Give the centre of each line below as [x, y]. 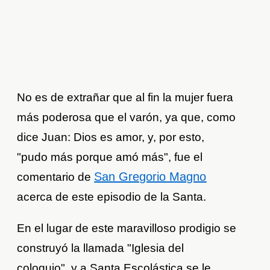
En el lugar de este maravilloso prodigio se [127, 228]
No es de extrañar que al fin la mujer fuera [125, 98]
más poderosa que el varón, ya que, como [127, 118]
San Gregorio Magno [150, 177]
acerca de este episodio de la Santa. [112, 197]
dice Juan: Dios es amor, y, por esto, [111, 137]
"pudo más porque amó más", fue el [110, 157]
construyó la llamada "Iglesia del [101, 248]
